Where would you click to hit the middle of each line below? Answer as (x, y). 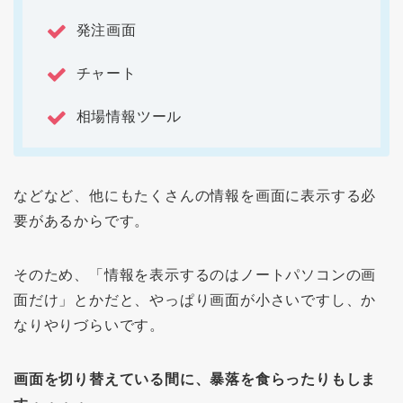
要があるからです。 (82, 221)
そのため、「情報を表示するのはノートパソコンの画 (195, 275)
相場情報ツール (127, 117)
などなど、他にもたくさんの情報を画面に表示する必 (195, 196)
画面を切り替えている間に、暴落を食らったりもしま (195, 380)
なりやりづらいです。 (90, 326)
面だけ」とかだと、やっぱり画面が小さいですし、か (195, 300)
